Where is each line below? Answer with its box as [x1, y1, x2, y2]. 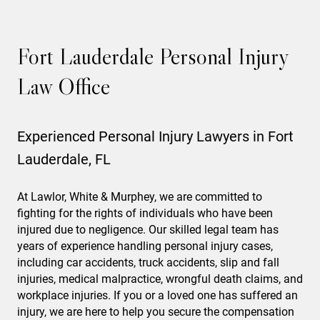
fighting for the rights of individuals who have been [17, 206, 273, 220]
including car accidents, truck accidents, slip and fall [17, 256, 279, 269]
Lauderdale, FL [17, 151, 111, 168]
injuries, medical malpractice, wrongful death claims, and [17, 272, 303, 286]
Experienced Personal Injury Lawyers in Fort [17, 128, 294, 145]
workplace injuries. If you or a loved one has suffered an [17, 289, 298, 302]
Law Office [17, 72, 110, 101]
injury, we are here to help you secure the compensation [17, 305, 294, 319]
